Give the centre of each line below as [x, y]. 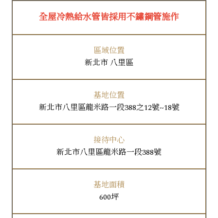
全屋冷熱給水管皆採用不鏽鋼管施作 [109, 17]
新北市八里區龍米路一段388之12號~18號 [109, 107]
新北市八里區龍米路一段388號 [109, 152]
